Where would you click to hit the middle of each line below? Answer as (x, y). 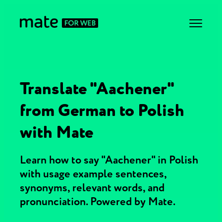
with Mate (56, 132)
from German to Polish (102, 111)
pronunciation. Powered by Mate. (98, 202)
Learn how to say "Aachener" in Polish (109, 160)
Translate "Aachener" (97, 89)
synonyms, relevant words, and (92, 188)
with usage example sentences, (93, 174)
